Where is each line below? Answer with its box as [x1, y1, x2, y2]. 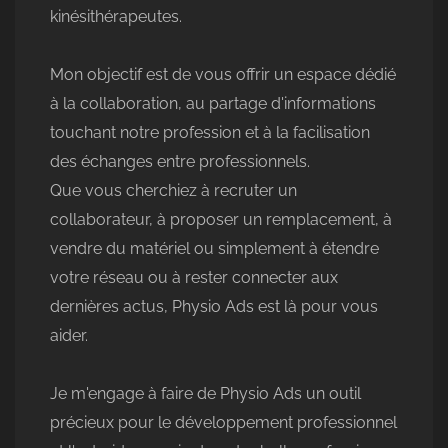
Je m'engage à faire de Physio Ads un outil [50, 384, 361, 403]
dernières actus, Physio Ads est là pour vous [50, 297, 378, 316]
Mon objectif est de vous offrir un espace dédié [50, 65, 396, 84]
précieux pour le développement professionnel [50, 413, 397, 432]
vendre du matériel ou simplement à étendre [50, 239, 379, 258]
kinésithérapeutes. [50, 7, 182, 26]
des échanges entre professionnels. [50, 152, 310, 171]
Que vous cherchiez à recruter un [50, 181, 297, 200]
